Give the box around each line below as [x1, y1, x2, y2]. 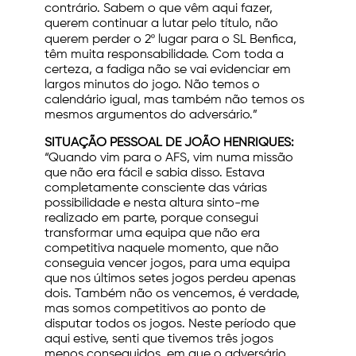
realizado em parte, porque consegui [44, 212, 258, 226]
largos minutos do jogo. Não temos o [44, 79, 260, 92]
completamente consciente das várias [44, 182, 267, 195]
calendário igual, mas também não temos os [44, 94, 304, 107]
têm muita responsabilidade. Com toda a [44, 48, 284, 62]
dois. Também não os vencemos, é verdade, [44, 288, 300, 301]
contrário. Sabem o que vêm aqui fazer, [44, 2, 273, 16]
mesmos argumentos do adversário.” [44, 109, 257, 122]
